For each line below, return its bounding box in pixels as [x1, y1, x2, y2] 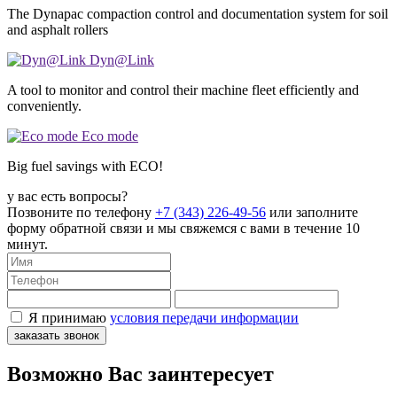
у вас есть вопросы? [7, 188, 128, 204]
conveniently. [7, 97, 82, 113]
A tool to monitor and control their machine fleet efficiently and [7, 82, 359, 97]
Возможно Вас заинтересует [7, 362, 274, 385]
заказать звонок [14, 328, 99, 342]
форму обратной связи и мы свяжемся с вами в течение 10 [7, 220, 360, 236]
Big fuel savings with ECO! [7, 158, 163, 174]
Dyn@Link [90, 51, 154, 67]
